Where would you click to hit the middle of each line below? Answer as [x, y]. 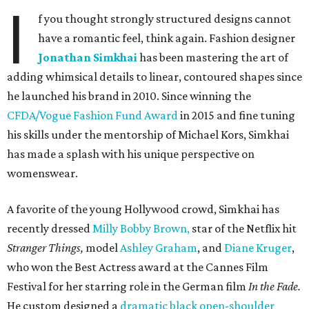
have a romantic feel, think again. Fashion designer [167, 38]
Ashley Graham [159, 248]
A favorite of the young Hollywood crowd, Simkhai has [143, 209]
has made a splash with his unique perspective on [131, 154]
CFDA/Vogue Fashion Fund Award [92, 116]
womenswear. [42, 173]
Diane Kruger [258, 248]
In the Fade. [275, 287]
